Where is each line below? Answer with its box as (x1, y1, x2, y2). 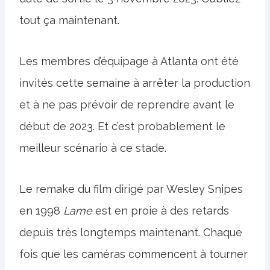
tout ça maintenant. (19, 14, 119, 27)
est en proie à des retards (92, 204, 229, 217)
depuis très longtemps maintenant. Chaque (19, 226, 242, 239)
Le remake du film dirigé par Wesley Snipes (19, 183, 243, 195)
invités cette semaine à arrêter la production (19, 77, 250, 89)
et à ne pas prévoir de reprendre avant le (19, 98, 234, 111)
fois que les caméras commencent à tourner (19, 248, 248, 260)
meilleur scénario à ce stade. (19, 142, 166, 154)
